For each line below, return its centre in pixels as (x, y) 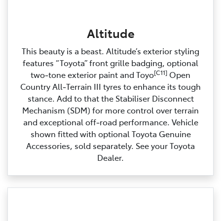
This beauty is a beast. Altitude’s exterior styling (110, 51)
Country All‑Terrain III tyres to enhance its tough (110, 87)
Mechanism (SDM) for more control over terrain (110, 110)
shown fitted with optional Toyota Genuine (110, 134)
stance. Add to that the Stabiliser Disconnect (110, 98)
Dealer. (110, 158)
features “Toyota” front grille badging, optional (110, 63)
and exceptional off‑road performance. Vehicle (110, 122)
